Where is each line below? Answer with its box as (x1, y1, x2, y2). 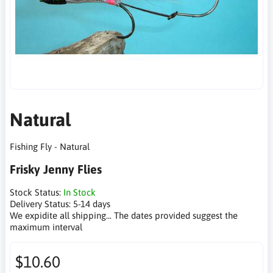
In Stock (63, 187, 96, 198)
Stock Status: (10, 187, 63, 198)
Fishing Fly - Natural (10, 141, 90, 152)
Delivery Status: (10, 199, 73, 210)
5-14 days (73, 199, 110, 210)
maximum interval (10, 222, 82, 233)
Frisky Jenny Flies (10, 162, 102, 177)
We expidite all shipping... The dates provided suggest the (10, 210, 238, 221)
